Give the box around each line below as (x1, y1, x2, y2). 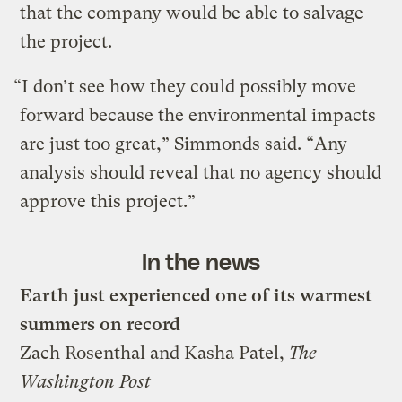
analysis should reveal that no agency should (20, 162, 382, 183)
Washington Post (20, 371, 152, 392)
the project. (20, 31, 113, 52)
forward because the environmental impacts (20, 104, 377, 126)
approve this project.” (20, 190, 197, 212)
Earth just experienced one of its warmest (20, 284, 373, 306)
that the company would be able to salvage (20, 2, 364, 23)
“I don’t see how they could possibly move (13, 75, 357, 97)
